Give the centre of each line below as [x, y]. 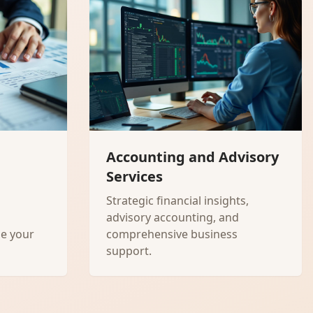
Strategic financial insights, [177, 201]
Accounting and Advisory [192, 157]
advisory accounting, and [173, 217]
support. [129, 251]
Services [134, 176]
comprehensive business [172, 234]
